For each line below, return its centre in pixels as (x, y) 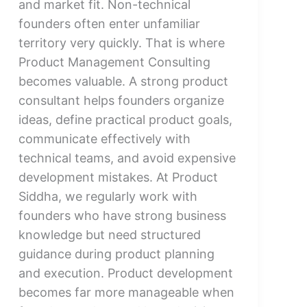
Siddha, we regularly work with (108, 196)
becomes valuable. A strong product (123, 81)
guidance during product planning (116, 254)
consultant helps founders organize (121, 100)
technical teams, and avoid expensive (127, 158)
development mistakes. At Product (118, 177)
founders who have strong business (122, 215)
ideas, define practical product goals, (125, 119)
